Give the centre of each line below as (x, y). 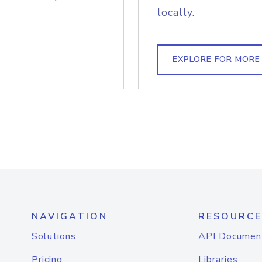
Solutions (54, 236)
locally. (176, 12)
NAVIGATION (70, 216)
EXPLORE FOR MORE (216, 59)
